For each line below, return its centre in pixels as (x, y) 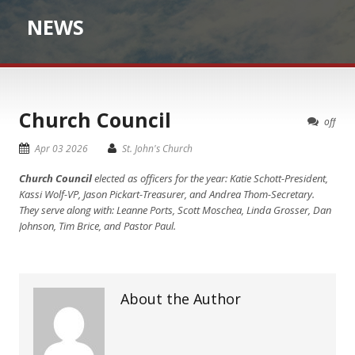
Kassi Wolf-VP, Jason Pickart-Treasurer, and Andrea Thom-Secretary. (167, 194)
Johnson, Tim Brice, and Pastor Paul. (97, 226)
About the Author (181, 299)
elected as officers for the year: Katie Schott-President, (211, 178)
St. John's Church (157, 149)
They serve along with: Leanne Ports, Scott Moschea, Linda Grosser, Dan (175, 210)
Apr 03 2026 (61, 149)
